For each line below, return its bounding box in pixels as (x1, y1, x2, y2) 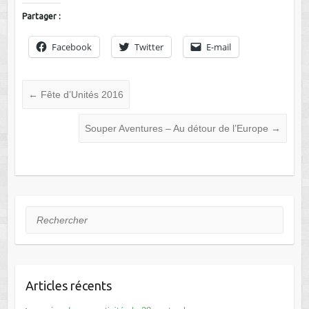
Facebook (51, 40, 92, 53)
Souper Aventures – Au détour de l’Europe (85, 122, 272, 134)
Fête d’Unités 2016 (37, 88, 123, 100)
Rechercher (25, 208, 77, 220)
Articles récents (25, 278, 112, 292)
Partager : (21, 11, 61, 21)
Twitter (134, 40, 163, 53)
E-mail (206, 40, 231, 53)
